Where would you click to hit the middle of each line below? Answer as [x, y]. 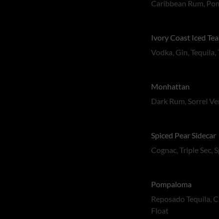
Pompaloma [172, 184]
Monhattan [171, 86]
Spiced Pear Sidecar [184, 135]
